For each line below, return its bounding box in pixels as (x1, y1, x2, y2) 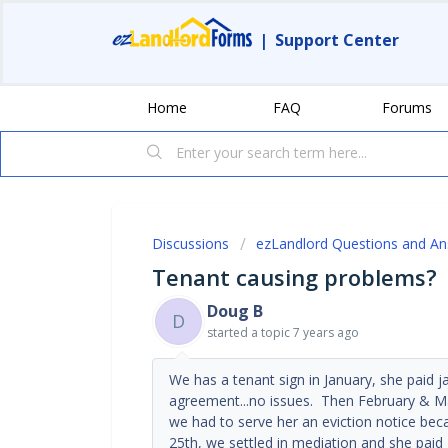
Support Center (275, 29, 399, 51)
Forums (382, 97, 432, 117)
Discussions (152, 233, 229, 253)
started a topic (207, 323, 293, 341)
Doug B (207, 299, 263, 322)
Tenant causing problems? (152, 261, 437, 292)
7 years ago (293, 323, 359, 341)
